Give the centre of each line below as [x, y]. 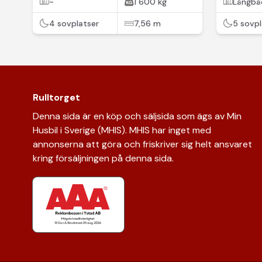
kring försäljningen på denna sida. [103, 158]
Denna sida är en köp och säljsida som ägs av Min [137, 116]
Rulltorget [56, 97]
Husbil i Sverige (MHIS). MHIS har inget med [122, 130]
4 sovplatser [74, 24]
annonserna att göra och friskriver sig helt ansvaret [142, 144]
